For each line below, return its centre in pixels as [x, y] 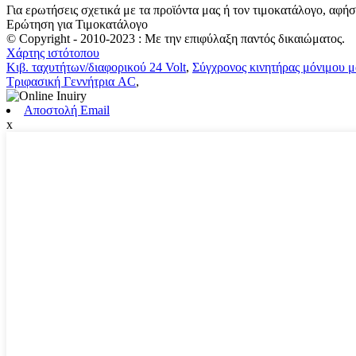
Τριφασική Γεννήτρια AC [71, 81]
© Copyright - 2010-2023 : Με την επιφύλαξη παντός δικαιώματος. [176, 38]
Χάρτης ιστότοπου [53, 52]
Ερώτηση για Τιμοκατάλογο [77, 24]
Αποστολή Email [67, 110]
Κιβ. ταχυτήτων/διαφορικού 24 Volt [96, 67]
